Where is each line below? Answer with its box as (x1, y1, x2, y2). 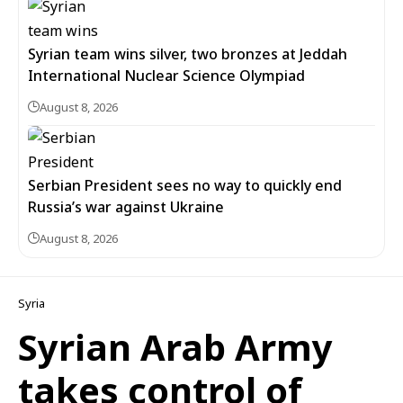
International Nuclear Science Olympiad (28, 66, 305, 85)
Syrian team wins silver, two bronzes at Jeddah (28, 44, 347, 64)
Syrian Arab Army (18, 322, 333, 372)
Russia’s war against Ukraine (28, 197, 224, 217)
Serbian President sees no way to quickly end (28, 175, 342, 195)
